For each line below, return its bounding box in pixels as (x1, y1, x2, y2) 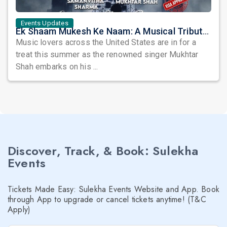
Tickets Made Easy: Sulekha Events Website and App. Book (8, 183, 220, 195)
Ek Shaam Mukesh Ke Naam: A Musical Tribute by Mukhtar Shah (203, 26, 209, 36)
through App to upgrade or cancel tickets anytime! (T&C (8, 194, 206, 205)
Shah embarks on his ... (16, 62, 98, 71)
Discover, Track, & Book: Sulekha (8, 142, 199, 160)
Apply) (8, 204, 31, 215)
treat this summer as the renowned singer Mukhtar (16, 50, 199, 59)
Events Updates (21, 19, 68, 27)
